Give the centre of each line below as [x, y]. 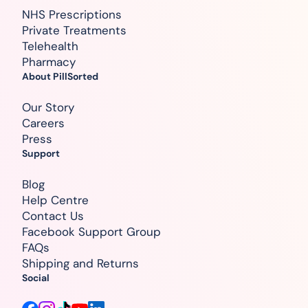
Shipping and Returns [80, 264]
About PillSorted [60, 77]
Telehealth [50, 46]
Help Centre [55, 200]
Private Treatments [74, 31]
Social [36, 278]
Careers [43, 123]
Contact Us [53, 216]
